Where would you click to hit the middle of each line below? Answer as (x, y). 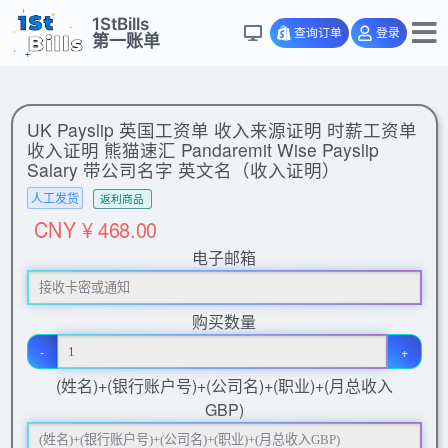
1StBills (121, 23)
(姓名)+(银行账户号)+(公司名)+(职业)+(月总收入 (224, 385)
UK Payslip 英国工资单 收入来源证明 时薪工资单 (221, 129)
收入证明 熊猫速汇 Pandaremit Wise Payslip (202, 149)
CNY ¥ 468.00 (95, 228)
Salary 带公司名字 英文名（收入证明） (183, 169)
